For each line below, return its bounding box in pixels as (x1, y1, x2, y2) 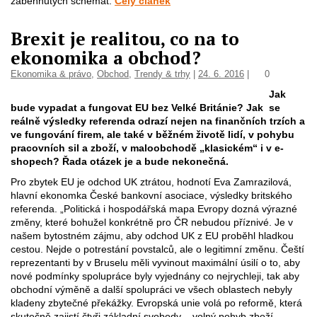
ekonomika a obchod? (11, 46, 201, 69)
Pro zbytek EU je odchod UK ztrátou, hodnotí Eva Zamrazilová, (11, 176, 292, 188)
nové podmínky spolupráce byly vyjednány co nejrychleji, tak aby (11, 270, 299, 282)
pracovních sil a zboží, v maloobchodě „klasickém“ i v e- (11, 142, 284, 154)
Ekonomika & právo (11, 69, 91, 79)
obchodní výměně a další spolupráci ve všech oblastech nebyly (11, 284, 292, 295)
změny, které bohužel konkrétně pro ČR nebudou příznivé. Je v (11, 217, 293, 228)
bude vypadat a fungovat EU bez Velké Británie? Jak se (11, 102, 280, 113)
